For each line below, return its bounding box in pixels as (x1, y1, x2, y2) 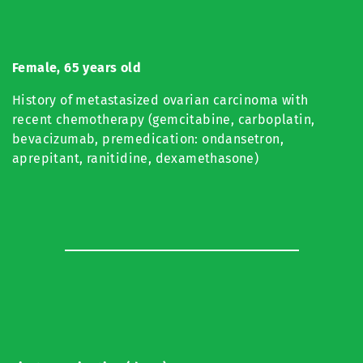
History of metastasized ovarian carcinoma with (12, 92, 309, 108)
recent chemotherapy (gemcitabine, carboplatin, (12, 112, 315, 127)
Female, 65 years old (12, 60, 141, 75)
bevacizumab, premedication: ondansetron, (12, 131, 284, 147)
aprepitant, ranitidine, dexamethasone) (12, 151, 263, 166)
